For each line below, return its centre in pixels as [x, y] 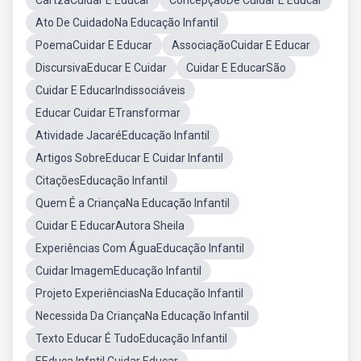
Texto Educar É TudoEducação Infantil [131, 338]
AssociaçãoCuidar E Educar [241, 45]
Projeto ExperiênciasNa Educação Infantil [139, 293]
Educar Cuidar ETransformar [108, 113]
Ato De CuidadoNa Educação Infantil [127, 23]
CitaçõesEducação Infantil [102, 180]
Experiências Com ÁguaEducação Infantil [140, 248]
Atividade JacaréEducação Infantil [122, 135]
